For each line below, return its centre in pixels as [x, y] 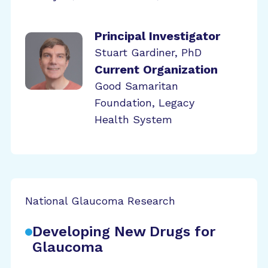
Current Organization [156, 69]
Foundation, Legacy [144, 103]
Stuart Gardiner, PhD [148, 52]
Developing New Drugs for [124, 232]
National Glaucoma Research [100, 201]
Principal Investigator [157, 36]
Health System [133, 119]
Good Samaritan [136, 86]
